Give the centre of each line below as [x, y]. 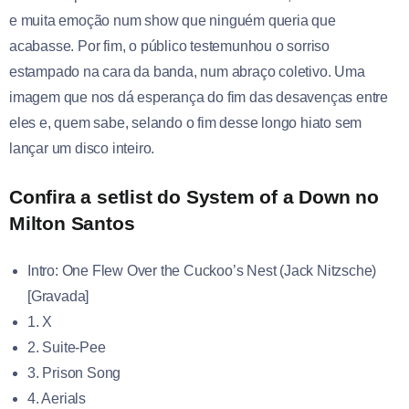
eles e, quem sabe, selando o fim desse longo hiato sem [186, 122]
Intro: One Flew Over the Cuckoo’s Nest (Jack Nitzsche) [202, 270]
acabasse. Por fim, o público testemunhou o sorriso [169, 46]
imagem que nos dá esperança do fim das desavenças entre [199, 97]
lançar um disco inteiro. [82, 148]
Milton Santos [72, 223]
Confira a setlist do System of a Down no [194, 196]
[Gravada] [58, 296]
